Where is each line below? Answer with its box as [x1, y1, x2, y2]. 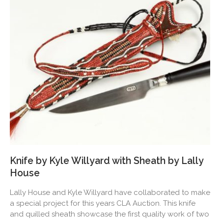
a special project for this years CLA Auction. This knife [10, 198, 195, 208]
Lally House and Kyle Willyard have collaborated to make [10, 188, 210, 197]
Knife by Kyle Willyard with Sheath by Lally [10, 155, 203, 166]
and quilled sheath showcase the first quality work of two [10, 209, 209, 219]
